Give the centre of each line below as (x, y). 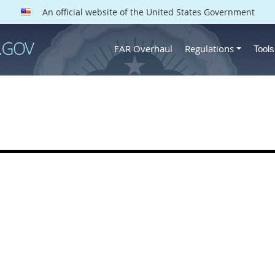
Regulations (209, 48)
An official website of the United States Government (147, 12)
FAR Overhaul (143, 48)
